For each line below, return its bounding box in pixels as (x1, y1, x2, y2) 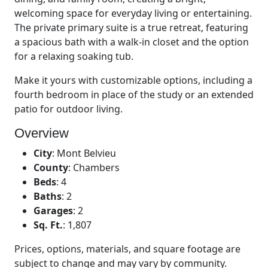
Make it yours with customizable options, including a (14, 73, 252, 87)
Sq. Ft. (33, 218, 63, 232)
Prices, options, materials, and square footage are (14, 242, 240, 255)
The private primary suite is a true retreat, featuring (14, 20, 248, 34)
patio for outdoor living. (14, 102, 123, 115)
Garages (33, 203, 73, 217)
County (33, 160, 68, 174)
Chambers (73, 160, 120, 174)
